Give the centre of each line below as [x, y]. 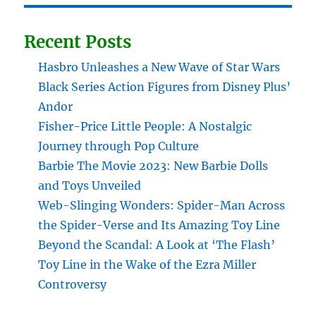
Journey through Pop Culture [119, 146]
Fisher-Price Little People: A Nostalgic [145, 126]
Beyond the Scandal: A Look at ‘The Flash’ [157, 244]
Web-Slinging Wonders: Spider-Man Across [162, 205]
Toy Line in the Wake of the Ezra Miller [147, 264]
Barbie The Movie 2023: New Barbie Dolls [153, 165]
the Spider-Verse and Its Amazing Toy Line [159, 225]
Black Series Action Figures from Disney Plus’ [165, 86]
